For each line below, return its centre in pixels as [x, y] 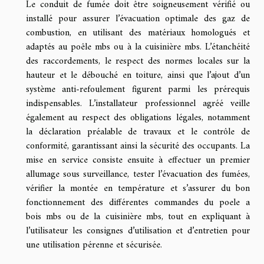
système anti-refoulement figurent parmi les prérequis [138, 89]
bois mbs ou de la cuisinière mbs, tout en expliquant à [138, 217]
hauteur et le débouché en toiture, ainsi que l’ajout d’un [138, 75]
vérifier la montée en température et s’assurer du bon [138, 188]
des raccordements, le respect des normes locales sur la [138, 61]
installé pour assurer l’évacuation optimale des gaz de [138, 19]
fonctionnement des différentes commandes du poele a [138, 202]
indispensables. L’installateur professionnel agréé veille [138, 103]
